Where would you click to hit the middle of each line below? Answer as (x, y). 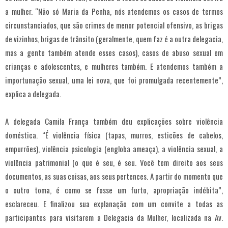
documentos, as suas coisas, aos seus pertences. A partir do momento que (114, 176)
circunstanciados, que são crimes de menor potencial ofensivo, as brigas (114, 25)
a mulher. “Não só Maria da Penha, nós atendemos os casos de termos (114, 11)
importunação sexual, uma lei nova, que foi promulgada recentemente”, (114, 80)
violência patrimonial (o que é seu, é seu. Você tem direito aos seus (114, 163)
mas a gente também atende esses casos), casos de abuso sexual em (114, 53)
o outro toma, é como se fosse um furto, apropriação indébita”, (114, 190)
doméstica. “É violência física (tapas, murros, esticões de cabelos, (114, 135)
